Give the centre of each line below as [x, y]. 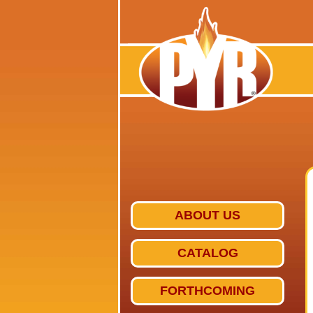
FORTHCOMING [208, 291]
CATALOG [208, 253]
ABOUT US [208, 215]
